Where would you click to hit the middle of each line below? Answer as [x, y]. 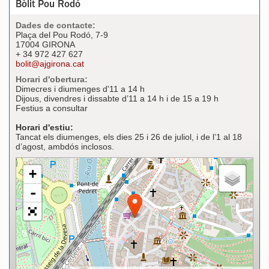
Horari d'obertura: [52, 79]
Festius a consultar [52, 108]
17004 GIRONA [45, 44]
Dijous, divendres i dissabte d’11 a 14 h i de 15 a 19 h [117, 98]
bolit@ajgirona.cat [50, 63]
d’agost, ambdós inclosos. [65, 146]
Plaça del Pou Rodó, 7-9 [62, 35]
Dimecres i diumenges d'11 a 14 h [80, 89]
